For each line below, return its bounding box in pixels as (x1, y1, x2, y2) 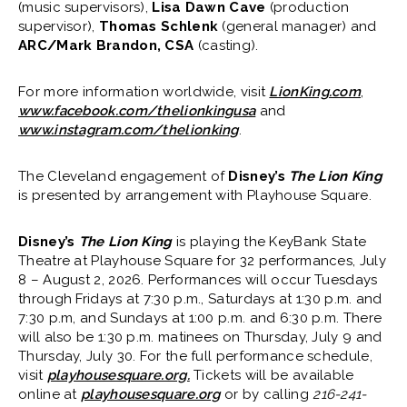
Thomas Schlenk (98, 18, 219, 35)
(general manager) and (218, 18, 377, 35)
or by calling (220, 386, 313, 403)
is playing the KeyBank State (175, 233, 367, 251)
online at (18, 386, 81, 403)
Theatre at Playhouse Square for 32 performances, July (18, 253, 386, 270)
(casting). (197, 37, 259, 55)
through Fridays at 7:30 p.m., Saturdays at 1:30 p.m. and (18, 291, 382, 308)
